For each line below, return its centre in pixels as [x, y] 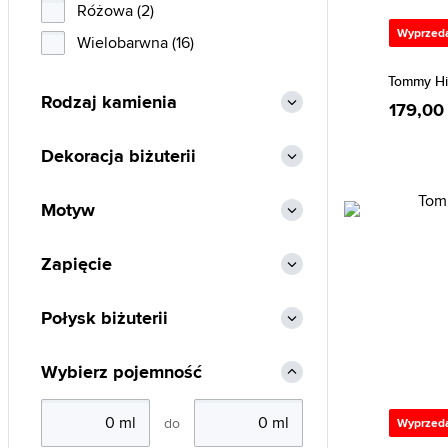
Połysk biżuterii [104, 318]
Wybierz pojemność [121, 372]
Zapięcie [76, 264]
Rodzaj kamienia [109, 102]
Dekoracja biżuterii [118, 156]
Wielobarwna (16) [135, 42]
